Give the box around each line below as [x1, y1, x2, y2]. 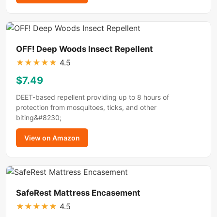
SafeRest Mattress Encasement [16, 187, 140, 198]
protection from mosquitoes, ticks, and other [16, 103, 156, 111]
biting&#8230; [16, 113, 62, 122]
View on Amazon [24, 133, 80, 142]
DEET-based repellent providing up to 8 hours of [16, 93, 169, 101]
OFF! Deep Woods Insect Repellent [16, 44, 153, 54]
